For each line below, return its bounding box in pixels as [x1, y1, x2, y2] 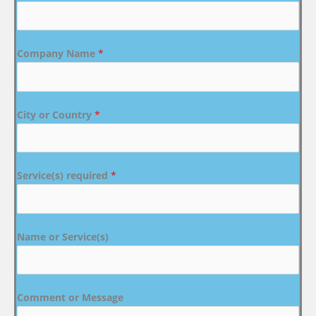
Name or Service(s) [17, 229, 109, 243]
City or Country [17, 107, 95, 121]
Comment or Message [17, 291, 123, 305]
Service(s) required [17, 169, 111, 183]
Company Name [17, 47, 98, 61]
